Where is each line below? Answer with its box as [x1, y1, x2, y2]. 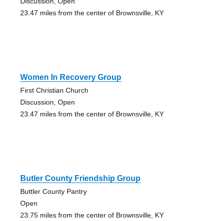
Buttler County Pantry [20, 187, 87, 195]
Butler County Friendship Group [20, 174, 141, 183]
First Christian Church [20, 86, 88, 94]
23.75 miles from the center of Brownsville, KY [20, 211, 164, 219]
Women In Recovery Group [20, 73, 121, 81]
